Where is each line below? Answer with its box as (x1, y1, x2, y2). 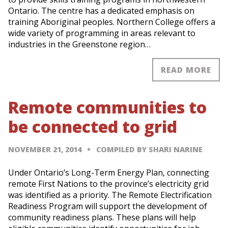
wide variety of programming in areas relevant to (8, 27, 195, 39)
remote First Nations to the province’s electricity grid (8, 178, 209, 190)
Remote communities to (8, 96, 207, 119)
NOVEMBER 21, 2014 (8, 145, 81, 155)
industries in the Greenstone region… (8, 39, 151, 50)
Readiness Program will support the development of (8, 201, 207, 212)
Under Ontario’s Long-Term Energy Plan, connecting (8, 167, 209, 179)
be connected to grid (8, 116, 177, 138)
